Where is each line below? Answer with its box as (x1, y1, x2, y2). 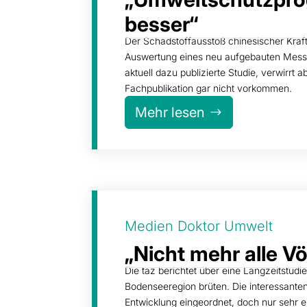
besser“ (125, 11, 199, 36)
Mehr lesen (135, 103, 206, 121)
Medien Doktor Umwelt (125, 217, 273, 234)
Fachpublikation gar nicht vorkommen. (125, 82, 293, 94)
